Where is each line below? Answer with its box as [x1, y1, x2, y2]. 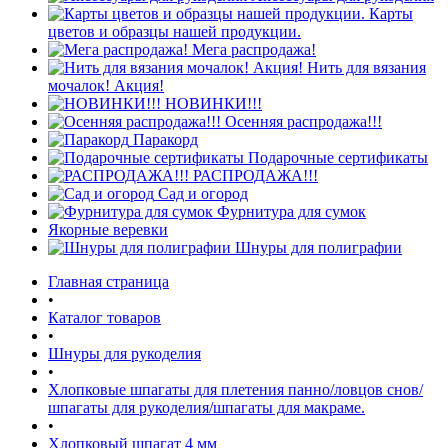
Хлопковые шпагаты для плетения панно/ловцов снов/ [48, 381, 423, 398]
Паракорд [129, 131, 198, 148]
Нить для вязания [303, 59, 426, 76]
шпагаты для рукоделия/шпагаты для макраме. [48, 399, 365, 416]
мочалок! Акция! [48, 77, 164, 94]
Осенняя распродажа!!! [221, 113, 382, 130]
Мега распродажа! [188, 41, 316, 58]
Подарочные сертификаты [244, 149, 428, 166]
